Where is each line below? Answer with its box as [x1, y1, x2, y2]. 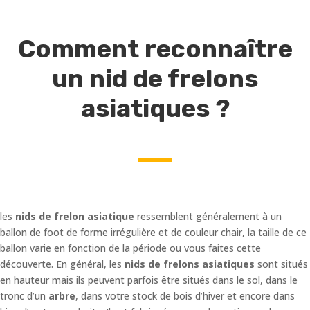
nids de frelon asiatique [15, 209, 134, 223]
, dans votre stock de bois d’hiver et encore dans [75, 289, 295, 302]
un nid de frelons [52, 63, 258, 93]
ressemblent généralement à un [134, 209, 282, 223]
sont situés [255, 257, 308, 271]
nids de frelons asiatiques [125, 257, 255, 271]
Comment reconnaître [17, 33, 293, 64]
